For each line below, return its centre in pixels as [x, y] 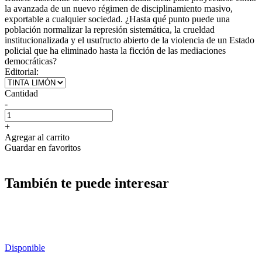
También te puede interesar [87, 183]
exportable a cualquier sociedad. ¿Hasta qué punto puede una [117, 19]
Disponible [25, 247]
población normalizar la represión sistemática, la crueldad [110, 29]
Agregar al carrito [37, 137]
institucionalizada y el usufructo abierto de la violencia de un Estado [130, 40]
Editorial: [22, 71]
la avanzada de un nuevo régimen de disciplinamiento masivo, [119, 8]
